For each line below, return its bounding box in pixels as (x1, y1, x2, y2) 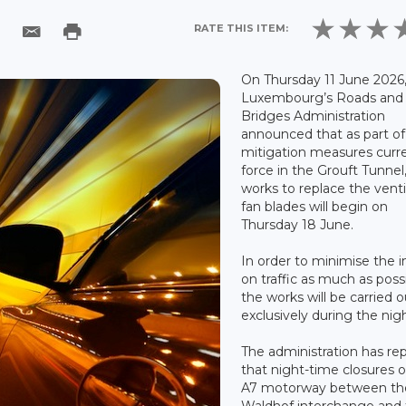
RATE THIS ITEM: (194, 21, 289, 34)
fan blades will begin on (241, 198, 389, 215)
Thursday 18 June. (241, 216, 354, 233)
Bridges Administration (241, 107, 386, 124)
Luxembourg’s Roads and (241, 89, 404, 106)
